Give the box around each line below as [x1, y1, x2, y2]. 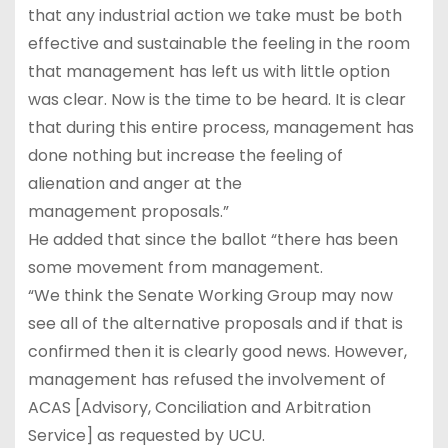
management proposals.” [27, 199, 229, 223]
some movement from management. [27, 255, 323, 279]
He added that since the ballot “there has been [27, 227, 398, 251]
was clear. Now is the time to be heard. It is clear [27, 87, 406, 111]
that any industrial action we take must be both [27, 3, 402, 27]
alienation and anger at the [27, 171, 242, 195]
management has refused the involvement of [27, 367, 386, 391]
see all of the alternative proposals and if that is [27, 311, 403, 335]
